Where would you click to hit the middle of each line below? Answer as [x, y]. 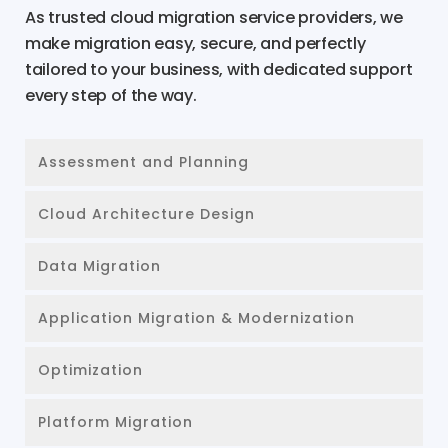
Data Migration [99, 266]
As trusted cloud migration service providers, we [214, 18]
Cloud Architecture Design [146, 214]
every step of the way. [111, 96]
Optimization [90, 370]
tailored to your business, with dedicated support [219, 70]
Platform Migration [115, 422]
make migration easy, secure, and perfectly [195, 44]
